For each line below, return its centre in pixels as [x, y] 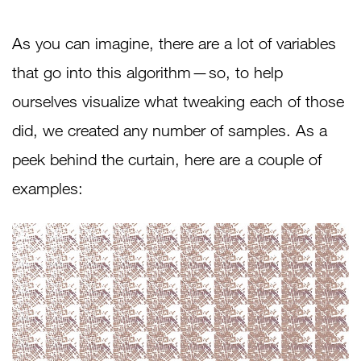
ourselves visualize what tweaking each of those [178, 102]
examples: [48, 189]
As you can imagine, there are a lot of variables [174, 44]
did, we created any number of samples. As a [170, 131]
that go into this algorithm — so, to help [147, 73]
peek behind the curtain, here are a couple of [167, 160]
